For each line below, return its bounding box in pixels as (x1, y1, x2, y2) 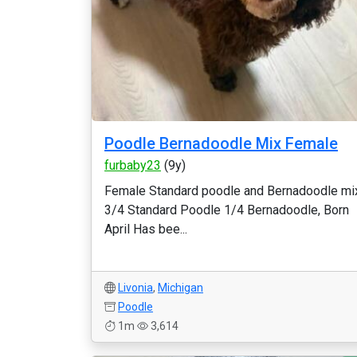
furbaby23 (104, 158, 161, 173)
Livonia (118, 281, 153, 294)
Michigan (158, 281, 203, 294)
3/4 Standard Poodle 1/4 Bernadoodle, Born (104, 202, 349, 218)
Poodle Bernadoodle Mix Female (104, 134, 338, 153)
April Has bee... (104, 222, 187, 237)
